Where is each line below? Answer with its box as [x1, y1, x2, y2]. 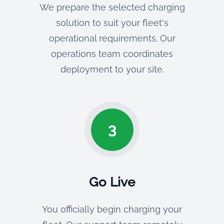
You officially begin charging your [42, 204, 182, 214]
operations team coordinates [51, 48, 173, 59]
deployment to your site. [60, 64, 164, 74]
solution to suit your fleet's [55, 17, 168, 28]
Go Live [89, 174, 135, 189]
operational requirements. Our [48, 33, 175, 43]
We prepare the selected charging [39, 2, 185, 12]
